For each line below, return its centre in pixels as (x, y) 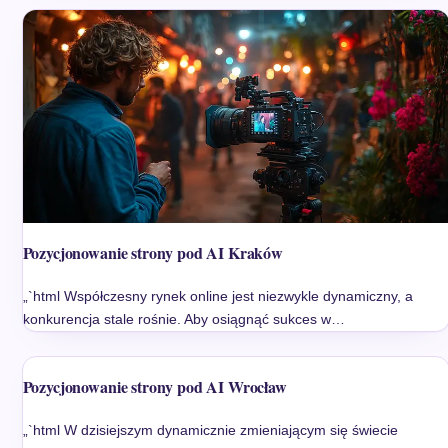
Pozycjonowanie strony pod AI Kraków (152, 253)
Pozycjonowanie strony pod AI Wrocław (154, 387)
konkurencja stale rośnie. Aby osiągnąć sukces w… (183, 319)
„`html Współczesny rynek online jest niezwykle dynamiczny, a (217, 296)
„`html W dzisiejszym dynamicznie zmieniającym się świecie (210, 430)
